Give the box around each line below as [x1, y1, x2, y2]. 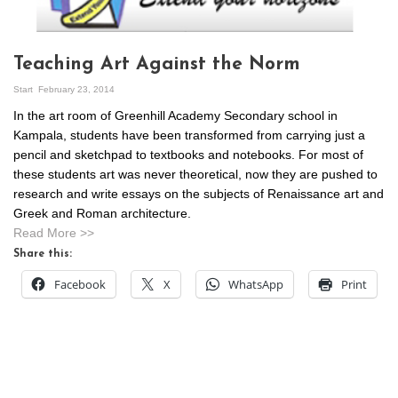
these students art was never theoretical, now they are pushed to [13, 167, 378, 181]
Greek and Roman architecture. [13, 206, 191, 220]
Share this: [13, 249, 72, 259]
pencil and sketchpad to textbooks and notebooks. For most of [13, 147, 363, 162]
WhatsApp [228, 276, 283, 292]
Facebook [54, 276, 106, 292]
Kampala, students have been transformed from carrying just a [13, 128, 365, 142]
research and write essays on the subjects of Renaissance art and [13, 187, 384, 201]
